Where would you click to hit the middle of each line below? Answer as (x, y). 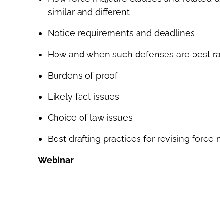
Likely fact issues (83, 97)
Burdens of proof (82, 76)
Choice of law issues (90, 118)
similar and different (88, 12)
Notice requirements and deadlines (121, 33)
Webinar (55, 160)
